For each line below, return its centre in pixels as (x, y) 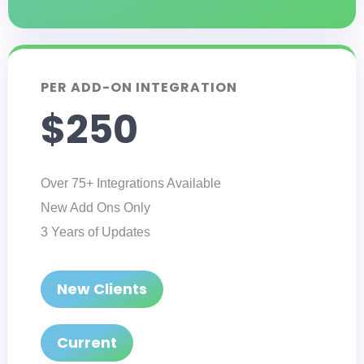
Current (87, 342)
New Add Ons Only (95, 207)
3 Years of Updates (95, 232)
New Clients (102, 288)
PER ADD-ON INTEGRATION (139, 87)
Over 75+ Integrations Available (131, 183)
